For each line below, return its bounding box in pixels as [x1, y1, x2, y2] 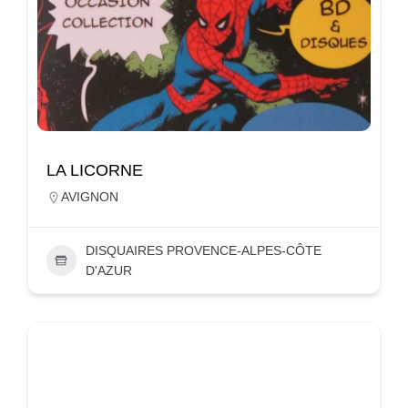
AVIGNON [61, 189, 118, 204]
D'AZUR [85, 262, 132, 278]
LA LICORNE [46, 160, 143, 179]
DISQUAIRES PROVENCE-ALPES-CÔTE [85, 242, 321, 258]
